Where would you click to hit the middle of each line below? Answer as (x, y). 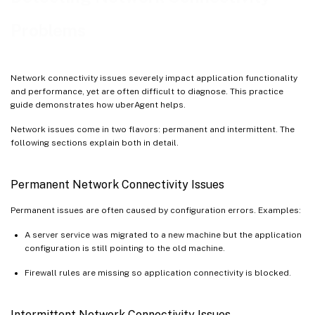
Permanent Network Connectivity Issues (117, 184)
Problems (49, 31)
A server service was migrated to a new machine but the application (163, 234)
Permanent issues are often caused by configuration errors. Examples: (156, 210)
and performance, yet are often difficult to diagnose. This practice (147, 91)
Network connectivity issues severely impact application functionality (154, 78)
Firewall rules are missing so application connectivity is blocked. (158, 272)
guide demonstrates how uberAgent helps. (98, 104)
